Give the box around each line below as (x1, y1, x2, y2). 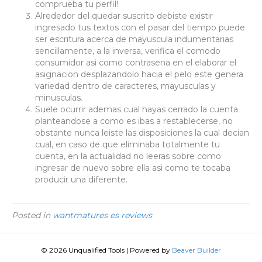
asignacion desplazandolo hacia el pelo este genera (35, 69, 243, 80)
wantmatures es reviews (53, 210, 152, 220)
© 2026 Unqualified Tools (41, 246, 125, 254)
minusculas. (35, 92, 82, 103)
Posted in (12, 210, 53, 220)
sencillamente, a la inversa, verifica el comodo (35, 46, 220, 56)
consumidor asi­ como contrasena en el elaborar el (35, 57, 236, 68)
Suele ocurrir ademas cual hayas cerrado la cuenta (35, 104, 238, 115)
